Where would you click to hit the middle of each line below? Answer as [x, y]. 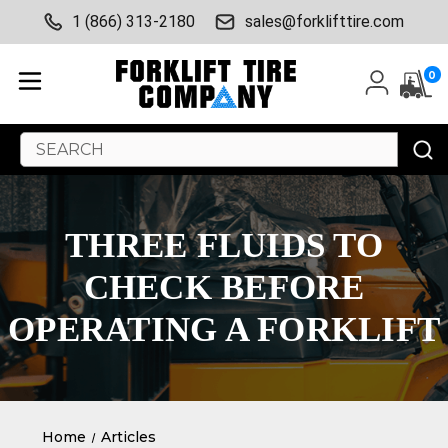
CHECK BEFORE [224, 288]
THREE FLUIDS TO [224, 246]
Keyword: [53, 163]
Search [45, 142]
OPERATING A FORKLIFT [224, 330]
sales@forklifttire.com [324, 21]
